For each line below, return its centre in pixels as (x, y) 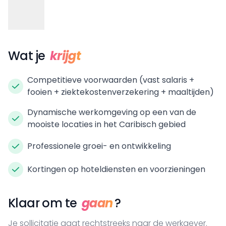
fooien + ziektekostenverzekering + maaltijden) (121, 92)
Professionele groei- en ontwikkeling (99, 146)
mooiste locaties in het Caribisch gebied (107, 124)
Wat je (28, 55)
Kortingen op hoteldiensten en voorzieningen (116, 169)
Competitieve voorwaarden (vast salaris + (111, 80)
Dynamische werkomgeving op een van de (112, 112)
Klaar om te (44, 203)
